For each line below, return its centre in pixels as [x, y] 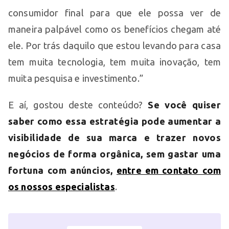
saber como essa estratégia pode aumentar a [114, 121]
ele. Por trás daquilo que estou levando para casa [114, 45]
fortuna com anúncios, [62, 170]
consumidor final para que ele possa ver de [114, 13]
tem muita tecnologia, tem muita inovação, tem [114, 62]
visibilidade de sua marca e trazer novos [114, 137]
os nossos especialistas [62, 186]
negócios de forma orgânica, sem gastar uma [114, 154]
